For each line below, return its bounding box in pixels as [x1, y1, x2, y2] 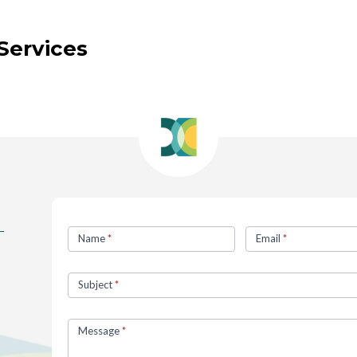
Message [77, 324, 122, 338]
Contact [66, 215, 108, 229]
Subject [77, 278, 115, 292]
